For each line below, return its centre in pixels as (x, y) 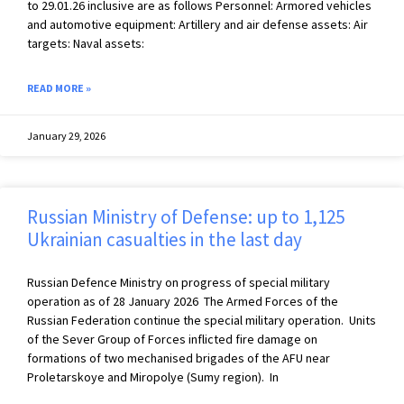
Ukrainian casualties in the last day (165, 240)
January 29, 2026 (66, 136)
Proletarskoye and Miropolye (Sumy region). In (153, 377)
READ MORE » (59, 88)
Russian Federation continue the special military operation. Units (202, 321)
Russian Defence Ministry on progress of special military (179, 283)
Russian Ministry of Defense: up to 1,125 (186, 217)
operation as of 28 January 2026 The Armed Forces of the (183, 302)
